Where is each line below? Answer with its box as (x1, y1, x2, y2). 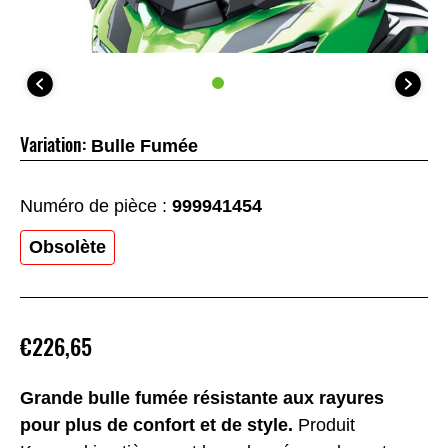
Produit (293, 414, 355, 435)
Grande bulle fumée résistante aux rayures (20, 387, 384, 408)
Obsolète (29, 237, 106, 258)
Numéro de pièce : (20, 196, 172, 217)
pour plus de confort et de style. (20, 414, 293, 435)
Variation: (20, 132, 86, 158)
